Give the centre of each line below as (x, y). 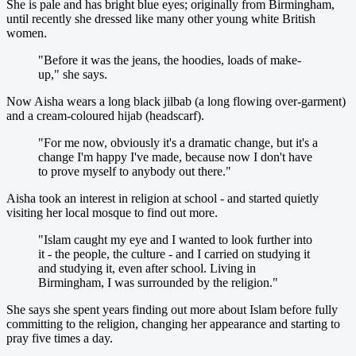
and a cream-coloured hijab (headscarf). (105, 115)
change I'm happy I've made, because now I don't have (175, 157)
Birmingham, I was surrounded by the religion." (158, 282)
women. (27, 33)
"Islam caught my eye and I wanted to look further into (175, 239)
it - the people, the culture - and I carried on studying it (174, 253)
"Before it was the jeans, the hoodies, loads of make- (170, 60)
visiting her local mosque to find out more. (112, 212)
